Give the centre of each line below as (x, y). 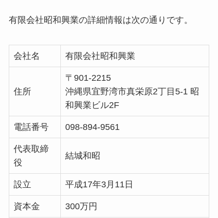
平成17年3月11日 (99, 185)
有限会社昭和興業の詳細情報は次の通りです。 (100, 20)
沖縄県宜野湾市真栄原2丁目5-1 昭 (132, 92)
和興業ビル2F (92, 105)
